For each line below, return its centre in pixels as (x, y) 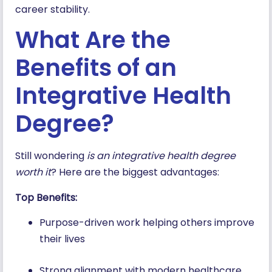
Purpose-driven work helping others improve (147, 223)
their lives (65, 239)
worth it (33, 172)
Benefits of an (96, 68)
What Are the (93, 40)
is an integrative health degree (161, 156)
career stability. (54, 10)
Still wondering (51, 156)
